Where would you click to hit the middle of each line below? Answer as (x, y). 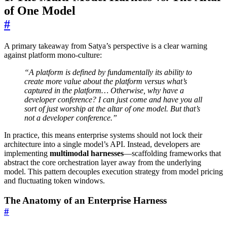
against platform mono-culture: (53, 55)
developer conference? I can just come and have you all (113, 99)
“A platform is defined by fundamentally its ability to (108, 72)
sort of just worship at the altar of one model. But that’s (112, 108)
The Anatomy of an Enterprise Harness (85, 200)
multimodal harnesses (87, 153)
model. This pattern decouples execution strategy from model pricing (113, 171)
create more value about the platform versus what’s (106, 81)
